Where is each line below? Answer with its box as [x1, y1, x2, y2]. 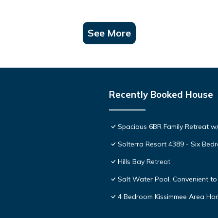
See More [87, 26, 131, 39]
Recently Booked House [109, 88, 213, 100]
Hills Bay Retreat [118, 157, 170, 166]
